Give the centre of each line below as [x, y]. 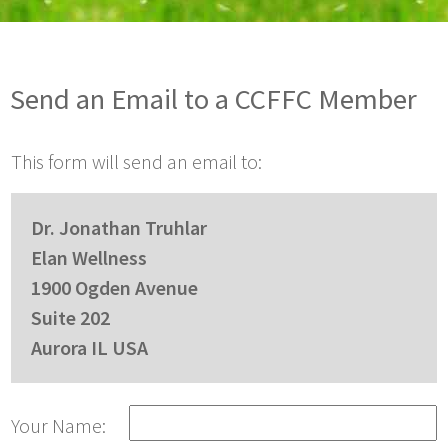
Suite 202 [70, 317]
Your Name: [58, 425]
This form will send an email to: [136, 161]
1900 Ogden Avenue [114, 287]
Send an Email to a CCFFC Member [213, 99]
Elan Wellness [89, 257]
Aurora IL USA [89, 347]
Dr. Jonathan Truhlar [119, 227]
